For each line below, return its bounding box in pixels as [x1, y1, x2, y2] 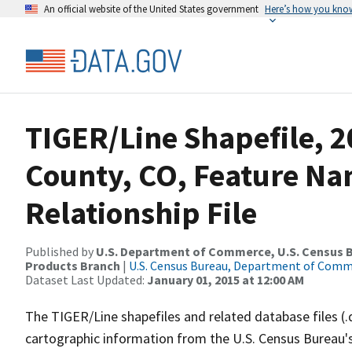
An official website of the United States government [44, 2, 258, 15]
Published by [25, 244, 96, 259]
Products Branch [25, 258, 120, 273]
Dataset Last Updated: [25, 272, 147, 288]
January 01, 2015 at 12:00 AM [147, 272, 304, 288]
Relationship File [25, 193, 257, 233]
